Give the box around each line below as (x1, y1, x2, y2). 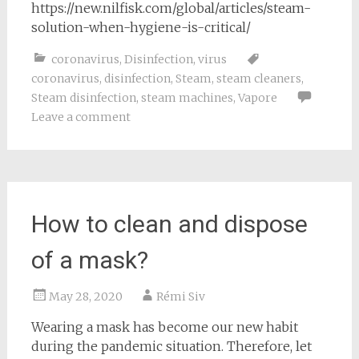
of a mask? (30, 245, 148, 274)
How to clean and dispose (30, 209, 308, 238)
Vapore (237, 90, 277, 105)
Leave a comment (30, 109, 131, 124)
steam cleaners (216, 71, 301, 86)
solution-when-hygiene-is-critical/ (30, 18, 251, 35)
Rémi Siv (155, 288, 205, 304)
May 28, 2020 (48, 288, 123, 304)
